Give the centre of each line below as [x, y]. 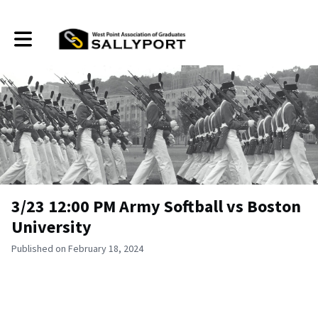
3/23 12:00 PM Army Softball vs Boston [156, 206]
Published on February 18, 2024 [77, 248]
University [51, 227]
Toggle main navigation [62, 34]
